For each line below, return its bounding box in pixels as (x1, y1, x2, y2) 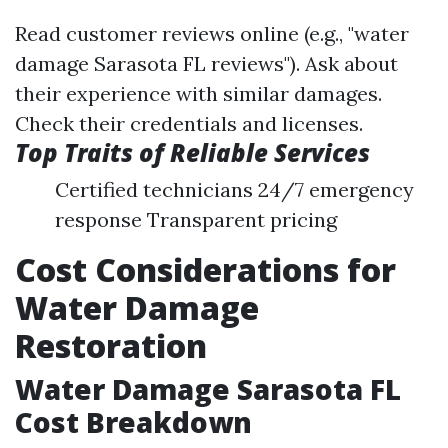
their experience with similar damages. (15, 81, 382, 106)
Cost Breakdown (15, 403, 252, 441)
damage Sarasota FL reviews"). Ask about (15, 51, 398, 76)
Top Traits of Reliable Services (15, 136, 370, 169)
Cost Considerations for (15, 248, 396, 291)
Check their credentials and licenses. (15, 111, 363, 136)
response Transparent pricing (55, 207, 337, 232)
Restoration (15, 324, 207, 367)
